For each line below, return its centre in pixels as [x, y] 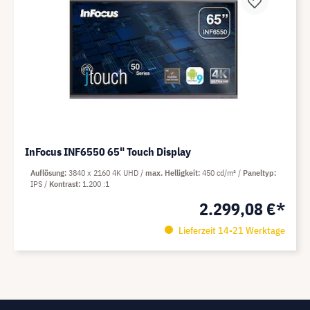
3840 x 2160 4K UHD [104, 173]
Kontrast [64, 184]
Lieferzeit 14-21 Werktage [230, 230]
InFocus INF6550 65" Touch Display [108, 152]
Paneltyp [258, 173]
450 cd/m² [220, 173]
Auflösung [47, 173]
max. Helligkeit [172, 173]
